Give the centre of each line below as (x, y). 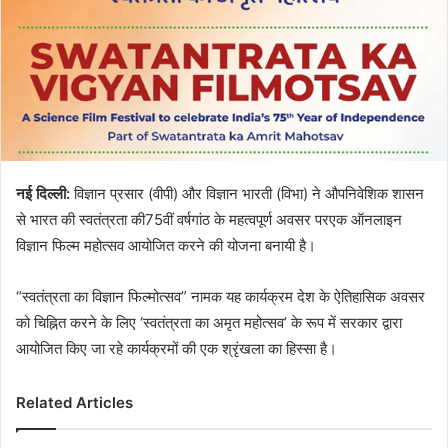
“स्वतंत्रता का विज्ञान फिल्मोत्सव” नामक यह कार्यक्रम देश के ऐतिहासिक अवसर (220, 296)
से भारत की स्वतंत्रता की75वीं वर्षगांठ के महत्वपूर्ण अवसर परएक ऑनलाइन (209, 219)
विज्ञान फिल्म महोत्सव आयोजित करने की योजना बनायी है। (166, 245)
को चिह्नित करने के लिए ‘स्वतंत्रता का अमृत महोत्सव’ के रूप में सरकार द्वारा (209, 322)
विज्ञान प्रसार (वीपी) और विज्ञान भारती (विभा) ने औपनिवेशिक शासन (247, 193)
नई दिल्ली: (43, 193)
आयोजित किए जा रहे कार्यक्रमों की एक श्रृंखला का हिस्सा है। (176, 348)
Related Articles (74, 402)
